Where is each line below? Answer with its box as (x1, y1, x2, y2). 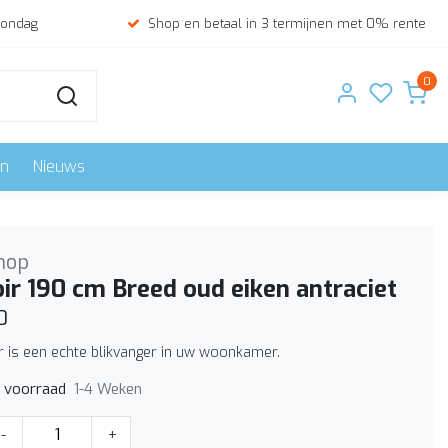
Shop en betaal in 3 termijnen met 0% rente (148, 15, 426, 32)
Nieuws (33, 156, 85, 177)
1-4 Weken (74, 378, 142, 399)
